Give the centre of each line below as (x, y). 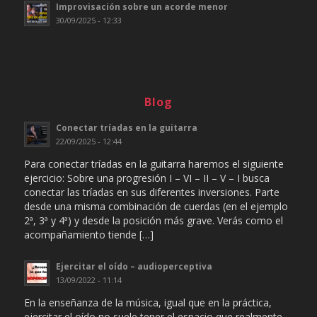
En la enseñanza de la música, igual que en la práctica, (148, 302)
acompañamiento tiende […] (88, 234)
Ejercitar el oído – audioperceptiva (134, 266)
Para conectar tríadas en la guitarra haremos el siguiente (154, 163)
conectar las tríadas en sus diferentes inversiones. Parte (151, 192)
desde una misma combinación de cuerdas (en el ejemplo (156, 206)
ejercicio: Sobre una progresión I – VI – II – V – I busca (146, 178)
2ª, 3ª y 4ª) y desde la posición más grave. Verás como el (153, 220)
